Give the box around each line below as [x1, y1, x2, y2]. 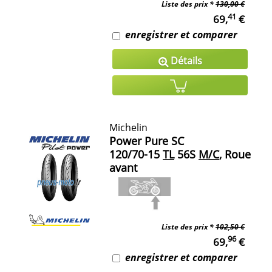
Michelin [109, 120, 148, 134]
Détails [168, 54, 202, 68]
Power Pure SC [109, 133, 184, 148]
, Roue [219, 146, 251, 161]
